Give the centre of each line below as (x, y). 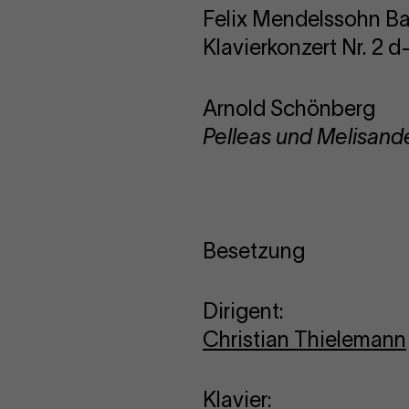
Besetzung (254, 251)
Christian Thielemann (304, 339)
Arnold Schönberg (289, 108)
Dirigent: (243, 311)
